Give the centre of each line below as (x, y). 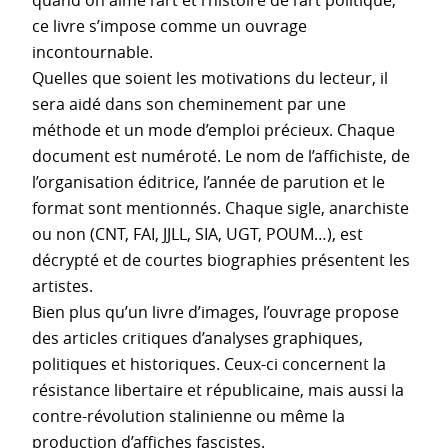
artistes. (62, 285)
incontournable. (92, 51)
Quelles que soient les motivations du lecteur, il (210, 77)
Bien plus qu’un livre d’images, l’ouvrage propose (215, 311)
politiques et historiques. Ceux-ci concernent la (209, 363)
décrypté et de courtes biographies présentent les (221, 259)
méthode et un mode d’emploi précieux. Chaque (213, 129)
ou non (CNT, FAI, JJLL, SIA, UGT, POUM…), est (197, 233)
